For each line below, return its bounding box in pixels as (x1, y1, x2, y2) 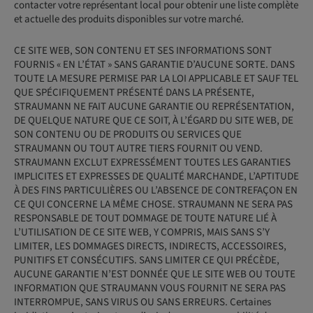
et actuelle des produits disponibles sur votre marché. (14, 12, 244, 27)
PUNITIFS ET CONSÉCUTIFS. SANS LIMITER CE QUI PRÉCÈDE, (14, 253, 279, 268)
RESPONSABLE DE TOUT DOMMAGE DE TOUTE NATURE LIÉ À (14, 211, 277, 226)
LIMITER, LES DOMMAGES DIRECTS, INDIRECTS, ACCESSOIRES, (14, 239, 286, 254)
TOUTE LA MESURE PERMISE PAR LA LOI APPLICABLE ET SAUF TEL (14, 71, 298, 86)
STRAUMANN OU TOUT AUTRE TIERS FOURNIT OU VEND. (14, 141, 263, 156)
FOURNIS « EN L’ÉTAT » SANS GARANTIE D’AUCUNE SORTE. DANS (14, 57, 295, 72)
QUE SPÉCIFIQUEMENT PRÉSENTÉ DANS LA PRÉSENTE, (14, 85, 254, 100)
